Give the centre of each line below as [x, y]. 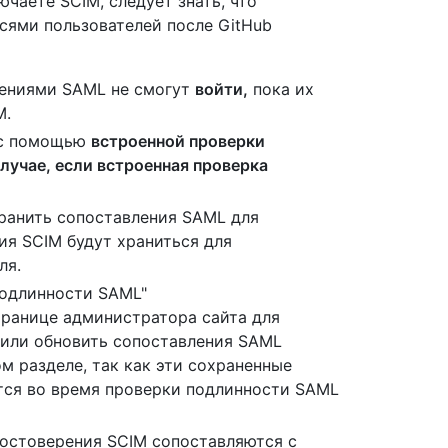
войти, [221, 88]
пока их [281, 88]
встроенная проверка [182, 164]
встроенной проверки [178, 140]
